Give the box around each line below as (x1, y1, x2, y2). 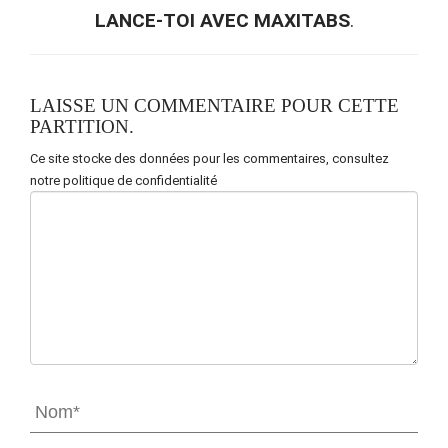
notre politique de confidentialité (30, 172, 217, 188)
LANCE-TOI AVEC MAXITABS (94, 8, 350, 32)
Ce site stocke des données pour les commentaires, (30, 150, 332, 166)
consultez (332, 150, 389, 166)
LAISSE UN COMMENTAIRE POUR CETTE (30, 94, 399, 116)
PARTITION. (30, 115, 134, 137)
